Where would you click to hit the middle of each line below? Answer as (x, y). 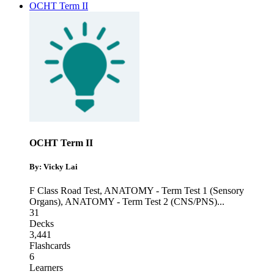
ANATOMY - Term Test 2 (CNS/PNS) (141, 202)
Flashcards (50, 246)
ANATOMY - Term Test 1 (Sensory (174, 191)
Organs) (45, 202)
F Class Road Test (65, 191)
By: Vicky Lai (54, 166)
